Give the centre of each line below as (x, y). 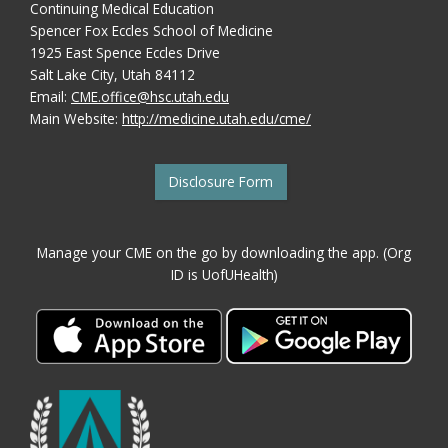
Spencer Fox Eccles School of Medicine (151, 30)
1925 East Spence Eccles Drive (125, 52)
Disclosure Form (221, 181)
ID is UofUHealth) (224, 274)
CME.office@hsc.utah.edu (150, 96)
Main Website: (76, 118)
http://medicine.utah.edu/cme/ (216, 118)
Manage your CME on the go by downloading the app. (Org (224, 252)
